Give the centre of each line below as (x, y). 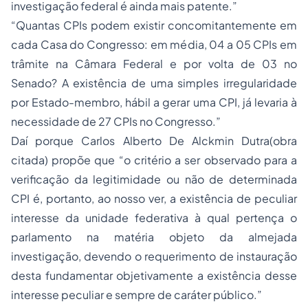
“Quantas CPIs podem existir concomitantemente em (154, 25)
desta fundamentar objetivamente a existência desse (154, 275)
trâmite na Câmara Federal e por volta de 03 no (154, 64)
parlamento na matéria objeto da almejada (154, 237)
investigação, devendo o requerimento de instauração (154, 256)
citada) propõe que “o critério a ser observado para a (154, 160)
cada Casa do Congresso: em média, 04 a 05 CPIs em (154, 44)
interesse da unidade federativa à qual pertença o (154, 218)
